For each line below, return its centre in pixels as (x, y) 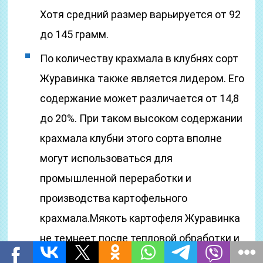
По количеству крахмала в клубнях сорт (139, 58)
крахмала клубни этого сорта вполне (131, 138)
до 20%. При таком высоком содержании (141, 118)
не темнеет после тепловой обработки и (140, 238)
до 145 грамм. (75, 34)
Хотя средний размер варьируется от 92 (141, 14)
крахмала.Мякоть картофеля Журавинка (140, 218)
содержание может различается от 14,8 (140, 98)
